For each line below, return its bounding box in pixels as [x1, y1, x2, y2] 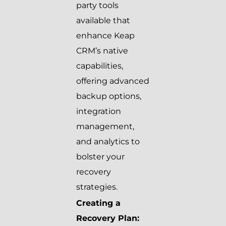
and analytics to [76, 137, 140, 147]
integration [76, 106, 121, 117]
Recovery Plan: [76, 213, 139, 223]
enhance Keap [76, 31, 135, 41]
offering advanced [76, 76, 149, 86]
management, [76, 122, 134, 132]
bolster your [76, 152, 125, 162]
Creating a [76, 198, 121, 208]
